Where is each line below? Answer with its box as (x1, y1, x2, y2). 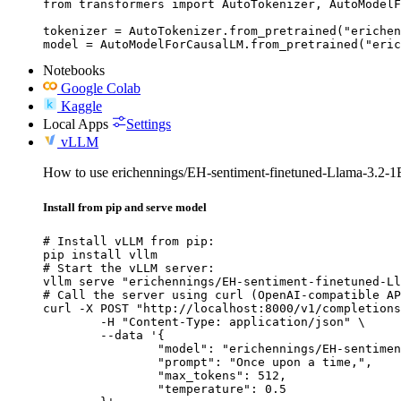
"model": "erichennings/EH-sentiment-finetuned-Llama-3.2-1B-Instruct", (43, 342, 158, 356)
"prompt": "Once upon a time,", (43, 355, 158, 370)
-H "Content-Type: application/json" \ (43, 315, 100, 329)
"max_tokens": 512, (43, 369, 158, 383)
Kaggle (61, 98, 102, 114)
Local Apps (43, 115, 108, 132)
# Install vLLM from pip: (43, 235, 215, 249)
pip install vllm (43, 248, 158, 262)
